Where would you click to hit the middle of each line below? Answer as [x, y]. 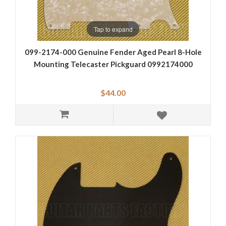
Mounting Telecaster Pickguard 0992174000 [113, 64]
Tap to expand [113, 29]
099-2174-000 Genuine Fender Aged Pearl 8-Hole [113, 52]
